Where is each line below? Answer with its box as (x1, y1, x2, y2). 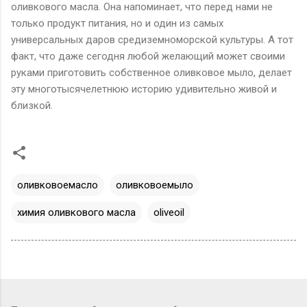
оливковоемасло (17, 178, 98, 191)
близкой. (11, 99, 53, 112)
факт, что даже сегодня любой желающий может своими (11, 49, 285, 62)
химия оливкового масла (17, 206, 136, 219)
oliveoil (153, 206, 184, 219)
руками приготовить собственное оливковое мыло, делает (11, 66, 292, 79)
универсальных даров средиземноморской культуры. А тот (11, 33, 293, 46)
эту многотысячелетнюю (11, 82, 132, 95)
